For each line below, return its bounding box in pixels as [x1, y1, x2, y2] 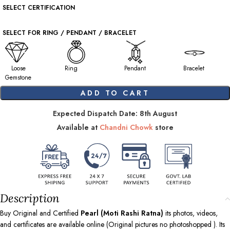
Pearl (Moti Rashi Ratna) [81, 207, 163, 218]
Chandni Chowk [99, 122, 153, 132]
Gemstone [5, 73, 31, 82]
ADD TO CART [80, 88, 150, 98]
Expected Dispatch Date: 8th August [53, 108, 177, 119]
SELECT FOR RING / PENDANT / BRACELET [3, 28, 137, 37]
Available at [56, 122, 100, 132]
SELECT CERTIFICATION [3, 3, 75, 12]
